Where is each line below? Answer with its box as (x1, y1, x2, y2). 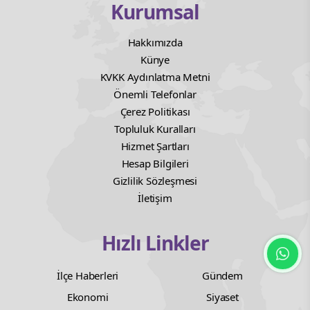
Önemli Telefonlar (113, 86, 197, 101)
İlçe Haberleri (56, 268, 119, 282)
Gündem (202, 268, 243, 282)
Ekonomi (66, 289, 109, 304)
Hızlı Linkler (101, 229, 209, 256)
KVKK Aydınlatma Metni (100, 69, 210, 84)
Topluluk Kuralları (114, 121, 196, 136)
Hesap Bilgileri (121, 156, 189, 170)
